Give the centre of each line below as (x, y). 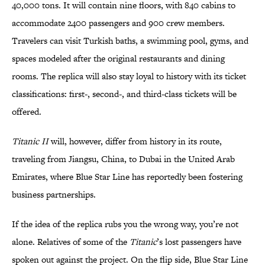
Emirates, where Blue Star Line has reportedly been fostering (127, 177)
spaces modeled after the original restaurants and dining (118, 59)
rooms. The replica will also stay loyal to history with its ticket (129, 76)
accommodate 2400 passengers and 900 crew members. (118, 23)
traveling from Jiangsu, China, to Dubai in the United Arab (123, 159)
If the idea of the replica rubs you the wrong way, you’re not (125, 224)
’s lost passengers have (199, 242)
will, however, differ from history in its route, (135, 141)
